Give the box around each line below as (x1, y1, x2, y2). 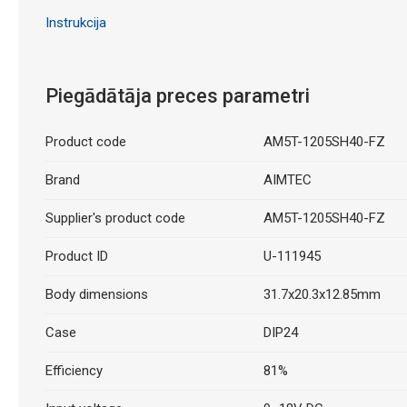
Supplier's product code (45, 210, 185, 226)
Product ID (45, 248, 108, 264)
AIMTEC (263, 172, 312, 188)
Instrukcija (45, 14, 106, 31)
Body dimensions (45, 286, 148, 303)
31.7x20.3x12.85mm (263, 286, 381, 303)
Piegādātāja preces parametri (45, 84, 310, 107)
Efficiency (45, 362, 103, 379)
